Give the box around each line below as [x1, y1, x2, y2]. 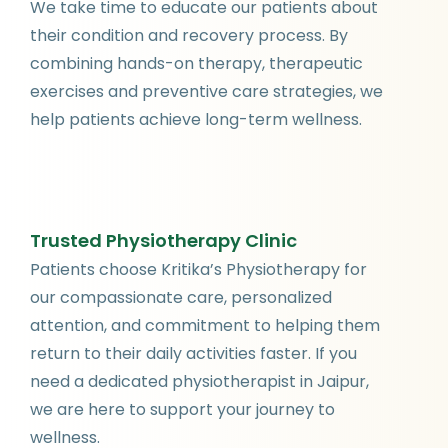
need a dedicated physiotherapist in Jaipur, [30, 370, 369, 394]
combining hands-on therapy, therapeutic [30, 51, 363, 75]
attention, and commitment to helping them [30, 314, 380, 338]
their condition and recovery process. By [30, 23, 348, 47]
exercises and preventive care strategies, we [30, 79, 383, 103]
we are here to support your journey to [30, 398, 335, 422]
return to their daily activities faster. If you [30, 342, 357, 366]
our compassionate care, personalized [30, 286, 332, 310]
